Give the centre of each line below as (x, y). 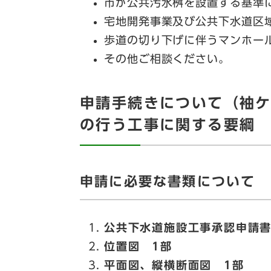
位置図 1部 (138, 246)
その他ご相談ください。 (167, 59)
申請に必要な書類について (168, 182)
